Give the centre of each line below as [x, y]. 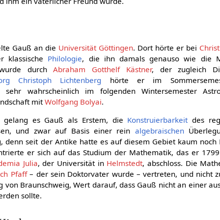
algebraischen [159, 131]
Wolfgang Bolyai [73, 101]
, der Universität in [72, 163]
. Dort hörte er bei [166, 47]
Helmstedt [125, 163]
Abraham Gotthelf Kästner [102, 69]
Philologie [65, 58]
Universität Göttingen [96, 47]
